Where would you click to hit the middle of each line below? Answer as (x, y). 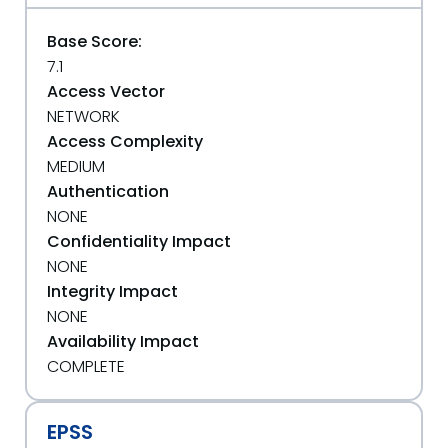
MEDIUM (76, 166)
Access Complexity (125, 141)
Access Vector (106, 91)
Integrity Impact (112, 291)
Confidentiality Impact (139, 241)
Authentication (108, 191)
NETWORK (83, 116)
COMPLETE (86, 366)
